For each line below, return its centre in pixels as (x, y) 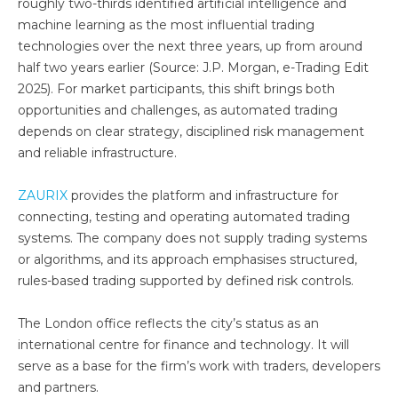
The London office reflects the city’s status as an (168, 323)
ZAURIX (43, 195)
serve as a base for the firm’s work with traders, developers (199, 366)
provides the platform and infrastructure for (203, 195)
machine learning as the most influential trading (166, 25)
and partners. (58, 387)
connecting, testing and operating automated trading (184, 217)
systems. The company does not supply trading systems (192, 238)
